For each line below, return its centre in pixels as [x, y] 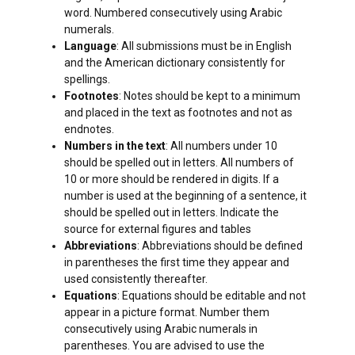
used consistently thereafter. [136, 279]
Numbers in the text [115, 146]
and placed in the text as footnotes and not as [178, 113]
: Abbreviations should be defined [220, 246]
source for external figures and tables [158, 229]
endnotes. [89, 130]
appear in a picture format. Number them [167, 313]
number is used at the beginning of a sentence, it [185, 196]
